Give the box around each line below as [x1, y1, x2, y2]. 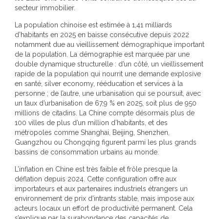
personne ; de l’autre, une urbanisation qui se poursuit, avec [15, 89, 201, 97]
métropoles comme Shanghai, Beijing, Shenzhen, [15, 128, 170, 136]
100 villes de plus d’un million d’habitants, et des [15, 118, 168, 127]
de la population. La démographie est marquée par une [15, 50, 190, 58]
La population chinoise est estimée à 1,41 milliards [15, 21, 172, 29]
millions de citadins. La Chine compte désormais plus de [15, 109, 195, 117]
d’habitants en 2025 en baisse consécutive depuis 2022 [15, 30, 189, 39]
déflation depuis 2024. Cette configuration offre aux [15, 175, 176, 183]
